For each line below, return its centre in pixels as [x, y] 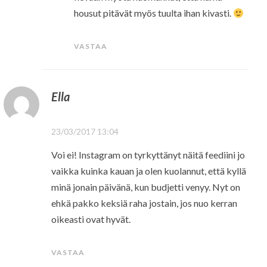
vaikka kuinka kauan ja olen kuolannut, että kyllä [148, 170]
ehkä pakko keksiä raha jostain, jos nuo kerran [144, 203]
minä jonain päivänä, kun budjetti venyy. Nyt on [145, 187]
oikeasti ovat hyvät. [91, 219]
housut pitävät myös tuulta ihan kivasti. [154, 13]
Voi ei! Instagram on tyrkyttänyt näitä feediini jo [148, 154]
